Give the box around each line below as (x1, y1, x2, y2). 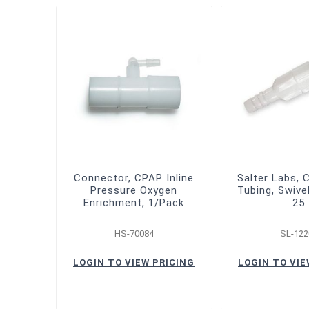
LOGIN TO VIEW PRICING (73, 257, 195, 268)
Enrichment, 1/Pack (83, 196, 185, 209)
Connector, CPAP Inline (74, 171, 195, 184)
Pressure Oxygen (90, 183, 178, 197)
